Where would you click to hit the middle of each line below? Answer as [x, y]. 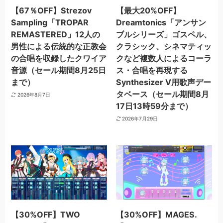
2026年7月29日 [140, 118]
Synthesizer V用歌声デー [163, 82]
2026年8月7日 [34, 94]
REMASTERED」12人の [56, 35]
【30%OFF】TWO [46, 214]
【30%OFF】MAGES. [156, 214]
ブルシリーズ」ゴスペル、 [164, 35]
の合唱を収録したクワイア [59, 58]
